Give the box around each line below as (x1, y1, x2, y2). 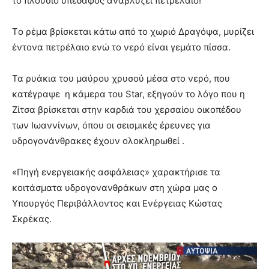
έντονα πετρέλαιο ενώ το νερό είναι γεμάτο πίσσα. (12, 41, 231, 53)
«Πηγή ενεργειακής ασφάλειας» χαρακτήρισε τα (12, 166, 220, 178)
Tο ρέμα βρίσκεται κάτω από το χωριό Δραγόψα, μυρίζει (12, 26, 254, 38)
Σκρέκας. (12, 213, 52, 225)
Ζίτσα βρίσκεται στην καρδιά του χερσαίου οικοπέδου (12, 104, 241, 116)
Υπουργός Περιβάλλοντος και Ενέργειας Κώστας (12, 198, 222, 210)
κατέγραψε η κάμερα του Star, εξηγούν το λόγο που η (12, 88, 245, 100)
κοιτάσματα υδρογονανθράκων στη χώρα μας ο (12, 182, 217, 194)
